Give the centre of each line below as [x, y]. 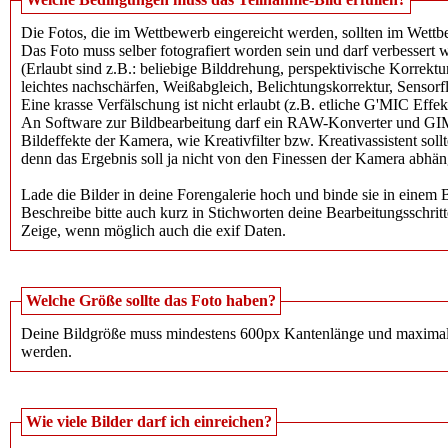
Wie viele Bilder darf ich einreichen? [149, 422]
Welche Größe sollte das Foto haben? [151, 301]
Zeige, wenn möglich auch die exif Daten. [153, 231]
